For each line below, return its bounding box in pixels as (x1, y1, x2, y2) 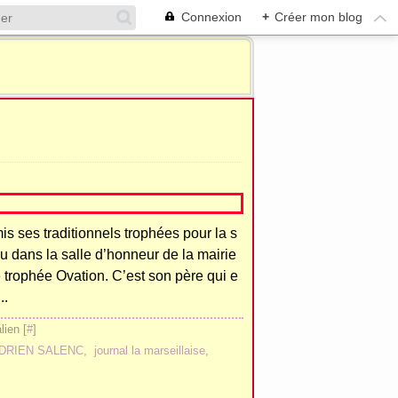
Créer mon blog (275, 10, 362, 24)
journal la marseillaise (94, 344, 205, 357)
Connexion (181, 10, 242, 24)
